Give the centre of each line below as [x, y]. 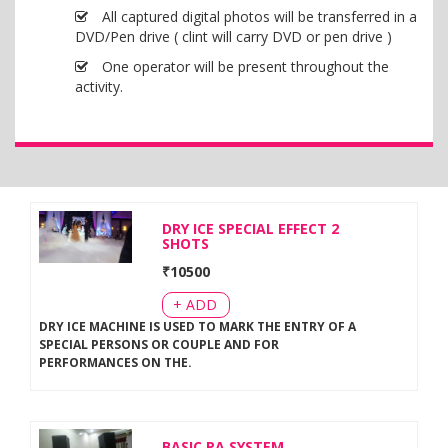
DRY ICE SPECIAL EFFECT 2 [251, 228]
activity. [99, 86]
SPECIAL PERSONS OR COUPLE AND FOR [158, 344]
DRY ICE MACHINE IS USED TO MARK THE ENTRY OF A [197, 326]
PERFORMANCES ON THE [113, 362]
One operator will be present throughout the [243, 66]
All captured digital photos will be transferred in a [257, 16]
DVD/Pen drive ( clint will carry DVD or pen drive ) [233, 36]
